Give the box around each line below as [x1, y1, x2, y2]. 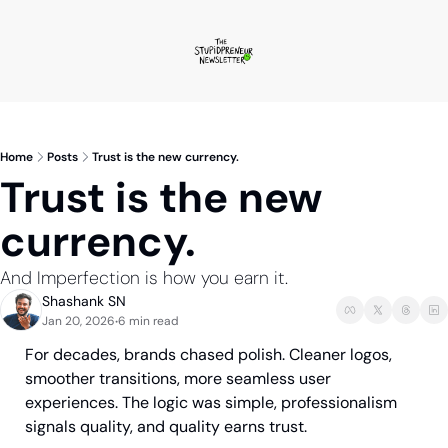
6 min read [118, 313, 179, 329]
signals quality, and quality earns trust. [25, 416, 307, 437]
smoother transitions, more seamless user [25, 368, 331, 389]
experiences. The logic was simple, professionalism [25, 392, 397, 413]
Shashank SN [42, 292, 126, 310]
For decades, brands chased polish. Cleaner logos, [25, 344, 392, 365]
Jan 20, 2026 [42, 313, 115, 329]
